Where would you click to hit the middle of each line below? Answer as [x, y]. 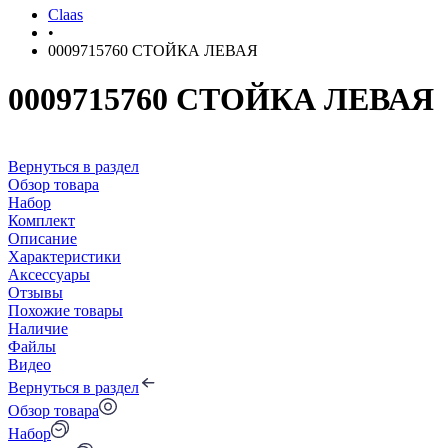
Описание [42, 238]
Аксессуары [49, 274]
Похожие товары [65, 310]
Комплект [41, 220]
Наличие [38, 328]
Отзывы [35, 292]
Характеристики [64, 256]
